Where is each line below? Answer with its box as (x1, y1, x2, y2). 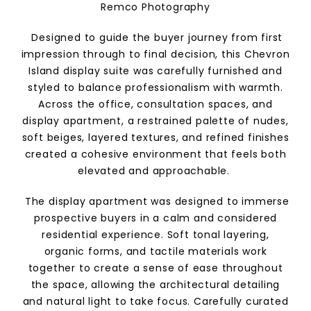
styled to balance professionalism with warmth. (28, 81, 283, 94)
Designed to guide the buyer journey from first (28, 31, 283, 44)
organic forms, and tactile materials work (44, 244, 267, 258)
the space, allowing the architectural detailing (31, 278, 280, 292)
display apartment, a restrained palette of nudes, (22, 114, 289, 128)
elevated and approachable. (78, 164, 233, 178)
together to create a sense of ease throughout (28, 261, 283, 275)
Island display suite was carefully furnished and (28, 64, 283, 78)
